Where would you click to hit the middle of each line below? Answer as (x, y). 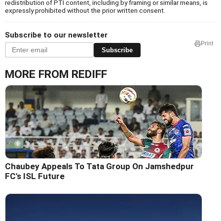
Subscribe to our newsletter (56, 35)
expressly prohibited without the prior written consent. (85, 11)
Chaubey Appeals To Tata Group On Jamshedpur (99, 166)
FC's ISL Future (35, 176)
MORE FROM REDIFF (56, 74)
